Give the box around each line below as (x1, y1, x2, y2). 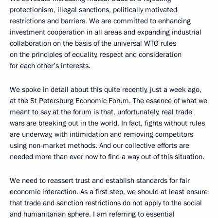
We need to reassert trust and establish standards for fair (10, 176, 190, 185)
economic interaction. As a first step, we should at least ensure (10, 187, 208, 197)
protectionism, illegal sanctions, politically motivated (10, 5, 177, 15)
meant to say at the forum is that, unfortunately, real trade (10, 107, 192, 117)
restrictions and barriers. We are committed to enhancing (10, 16, 191, 26)
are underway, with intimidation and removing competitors (10, 129, 193, 139)
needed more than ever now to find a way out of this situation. (10, 152, 204, 162)
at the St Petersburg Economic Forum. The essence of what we (10, 96, 207, 106)
